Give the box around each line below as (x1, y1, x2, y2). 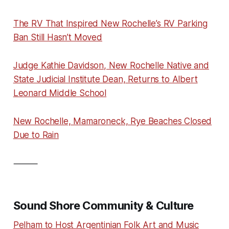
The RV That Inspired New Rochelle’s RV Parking (13, 18, 208, 29)
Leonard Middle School (13, 87, 107, 98)
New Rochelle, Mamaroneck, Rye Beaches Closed (13, 116, 212, 126)
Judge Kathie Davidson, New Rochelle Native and (13, 60, 209, 71)
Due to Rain (13, 129, 59, 140)
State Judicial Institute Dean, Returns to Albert (13, 74, 198, 84)
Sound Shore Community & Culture (13, 198, 194, 212)
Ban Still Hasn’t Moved (13, 32, 102, 42)
